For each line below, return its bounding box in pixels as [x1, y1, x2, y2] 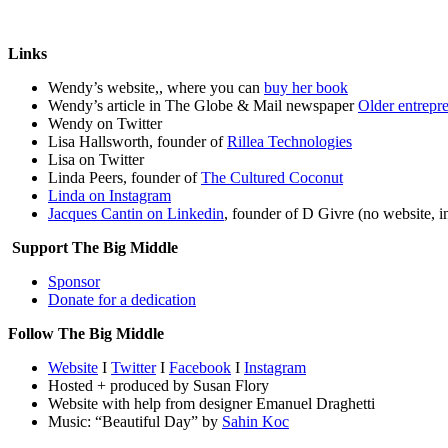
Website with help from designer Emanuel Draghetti [48, 394, 375, 412]
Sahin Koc [222, 412, 289, 430]
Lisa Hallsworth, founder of [48, 132, 227, 150]
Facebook [169, 358, 231, 376]
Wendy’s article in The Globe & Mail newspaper [48, 96, 358, 114]
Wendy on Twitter [48, 114, 162, 132]
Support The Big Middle [8, 238, 182, 256]
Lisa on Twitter [48, 150, 144, 168]
